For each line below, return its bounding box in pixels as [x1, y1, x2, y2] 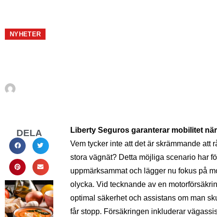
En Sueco [27, 85, 61, 93]
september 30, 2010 [64, 85, 126, 93]
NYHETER [10, 31, 41, 38]
